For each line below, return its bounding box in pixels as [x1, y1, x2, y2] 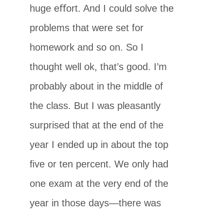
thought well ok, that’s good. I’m [30, 61, 167, 72]
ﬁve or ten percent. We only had [30, 158, 169, 169]
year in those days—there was [30, 197, 162, 208]
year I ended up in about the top [30, 139, 169, 150]
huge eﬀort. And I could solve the [30, 2, 174, 14]
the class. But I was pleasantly [30, 100, 161, 111]
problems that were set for [30, 22, 144, 33]
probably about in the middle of [30, 80, 163, 91]
